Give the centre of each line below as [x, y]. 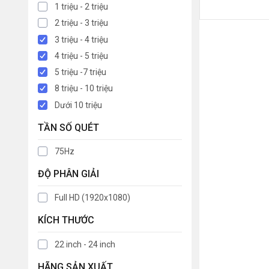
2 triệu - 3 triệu [81, 23]
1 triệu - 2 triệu [81, 6]
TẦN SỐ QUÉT [68, 127]
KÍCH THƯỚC [66, 220]
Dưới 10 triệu [78, 105]
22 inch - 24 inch [85, 244]
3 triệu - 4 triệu [81, 39]
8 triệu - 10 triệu [84, 89]
